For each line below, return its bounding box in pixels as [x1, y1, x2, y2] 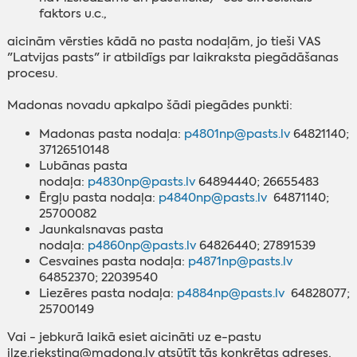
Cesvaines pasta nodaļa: [38, 253, 188, 269]
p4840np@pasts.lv [158, 189, 267, 206]
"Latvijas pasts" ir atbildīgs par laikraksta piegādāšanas [6, 49, 339, 66]
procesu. [6, 65, 61, 82]
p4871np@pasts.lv [187, 253, 292, 269]
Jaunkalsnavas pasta [38, 221, 163, 237]
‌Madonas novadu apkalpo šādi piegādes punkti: [6, 97, 292, 114]
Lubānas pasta [38, 157, 127, 174]
